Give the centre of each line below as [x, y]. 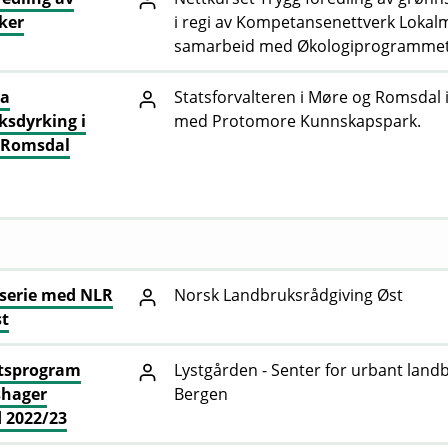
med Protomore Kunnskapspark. [297, 121]
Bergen [201, 394]
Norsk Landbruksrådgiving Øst [288, 295]
